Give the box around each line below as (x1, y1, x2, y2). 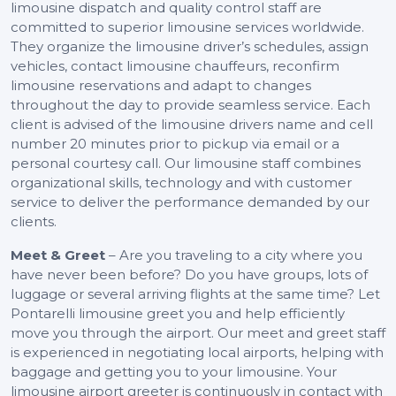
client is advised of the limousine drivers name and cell (11, 116, 373, 133)
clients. (11, 213, 57, 231)
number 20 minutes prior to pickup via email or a (11, 135, 339, 153)
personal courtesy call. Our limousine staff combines (11, 155, 361, 172)
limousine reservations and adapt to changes (11, 77, 311, 95)
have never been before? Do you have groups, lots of (11, 266, 368, 284)
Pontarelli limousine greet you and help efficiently (11, 305, 345, 323)
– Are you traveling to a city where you (109, 247, 362, 264)
